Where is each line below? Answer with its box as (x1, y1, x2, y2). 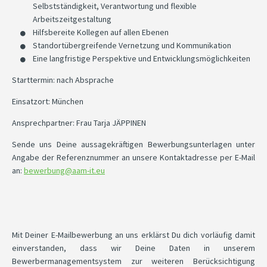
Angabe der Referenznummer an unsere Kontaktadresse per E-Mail (12, 152, 255, 163)
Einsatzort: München (12, 96, 83, 107)
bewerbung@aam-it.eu (24, 165, 105, 176)
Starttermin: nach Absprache (12, 74, 114, 85)
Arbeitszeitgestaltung (33, 14, 111, 24)
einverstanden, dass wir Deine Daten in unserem (12, 243, 255, 253)
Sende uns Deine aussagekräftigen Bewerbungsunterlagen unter (12, 139, 255, 150)
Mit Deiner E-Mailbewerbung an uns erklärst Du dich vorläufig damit (12, 229, 255, 240)
